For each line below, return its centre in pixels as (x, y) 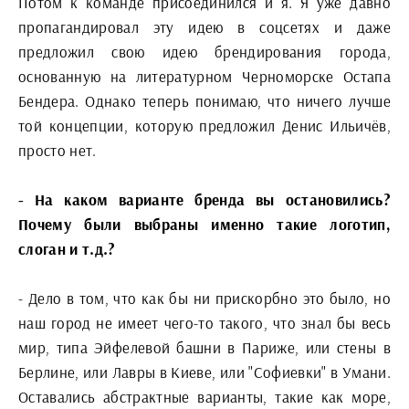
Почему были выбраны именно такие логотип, (204, 224)
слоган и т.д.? (67, 249)
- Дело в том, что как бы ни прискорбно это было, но (204, 298)
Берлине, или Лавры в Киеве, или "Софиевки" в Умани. (204, 372)
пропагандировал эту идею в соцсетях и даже (204, 27)
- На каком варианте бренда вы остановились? (204, 199)
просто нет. (58, 150)
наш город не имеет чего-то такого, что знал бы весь (204, 323)
